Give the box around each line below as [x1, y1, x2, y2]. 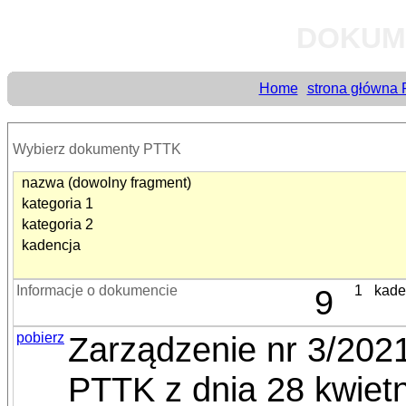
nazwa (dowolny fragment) [22, 175, 191, 190]
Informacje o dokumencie [16, 283, 178, 298]
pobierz [16, 330, 64, 345]
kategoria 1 [22, 196, 93, 211]
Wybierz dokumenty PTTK [13, 141, 181, 157]
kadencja [22, 237, 81, 253]
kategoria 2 [22, 217, 93, 232]
